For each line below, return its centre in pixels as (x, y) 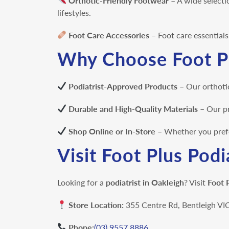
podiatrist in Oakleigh (145, 182)
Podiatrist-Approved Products (123, 86)
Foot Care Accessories (109, 35)
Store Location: (96, 204)
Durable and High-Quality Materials (133, 108)
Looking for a (82, 182)
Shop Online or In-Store (112, 131)
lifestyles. (75, 12)
